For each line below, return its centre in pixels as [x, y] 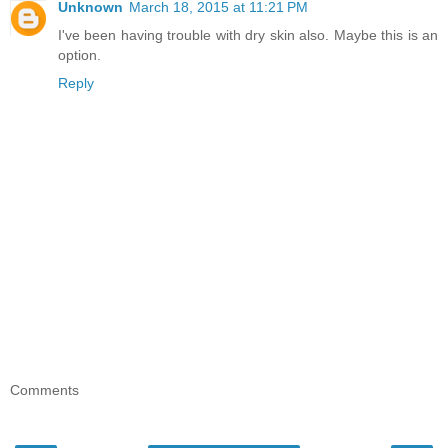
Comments [44, 390]
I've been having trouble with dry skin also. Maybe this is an [248, 34]
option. [79, 54]
